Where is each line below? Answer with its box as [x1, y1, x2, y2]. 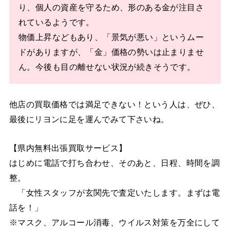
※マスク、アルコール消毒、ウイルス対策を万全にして [9, 217, 220, 227]
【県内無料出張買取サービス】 [9, 143, 127, 152]
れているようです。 [18, 17, 94, 27]
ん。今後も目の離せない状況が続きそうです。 [18, 62, 196, 71]
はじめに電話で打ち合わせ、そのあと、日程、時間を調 [9, 158, 220, 167]
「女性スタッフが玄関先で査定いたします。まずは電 [9, 187, 220, 197]
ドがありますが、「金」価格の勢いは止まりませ [18, 47, 204, 56]
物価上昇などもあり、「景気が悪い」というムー [18, 32, 204, 42]
